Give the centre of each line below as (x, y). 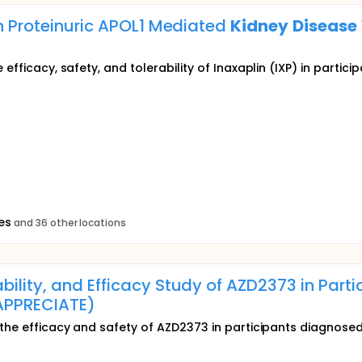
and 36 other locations (70, 222)
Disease (325, 26)
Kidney (260, 26)
